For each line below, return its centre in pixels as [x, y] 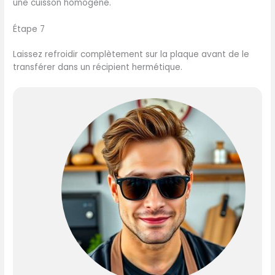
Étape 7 [29, 29]
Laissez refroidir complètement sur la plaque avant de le [131, 55]
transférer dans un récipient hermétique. [98, 68]
